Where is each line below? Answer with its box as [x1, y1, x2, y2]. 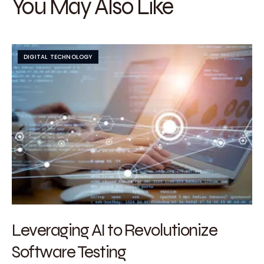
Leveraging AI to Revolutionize [12, 219, 217, 240]
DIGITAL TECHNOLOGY [24, 52, 93, 61]
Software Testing [12, 240, 126, 262]
